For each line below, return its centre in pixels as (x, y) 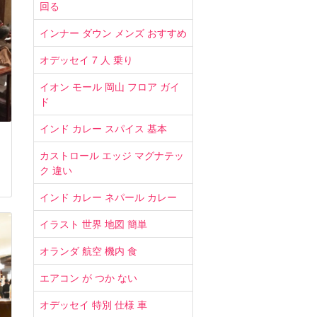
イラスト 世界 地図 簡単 (93, 224)
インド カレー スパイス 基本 (103, 128)
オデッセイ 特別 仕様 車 (93, 304)
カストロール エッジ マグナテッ (112, 155)
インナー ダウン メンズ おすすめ (113, 33)
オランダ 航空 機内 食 (88, 250)
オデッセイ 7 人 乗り (86, 59)
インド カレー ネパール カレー (108, 197)
